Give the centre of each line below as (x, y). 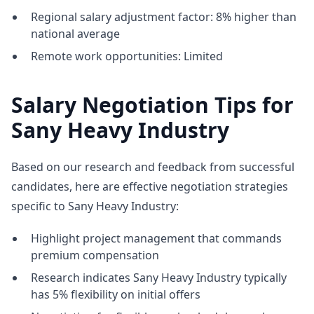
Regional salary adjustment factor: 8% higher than (164, 17)
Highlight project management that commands (156, 238)
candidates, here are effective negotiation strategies (150, 186)
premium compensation (95, 255)
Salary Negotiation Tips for (152, 105)
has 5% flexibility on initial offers (116, 294)
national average (75, 34)
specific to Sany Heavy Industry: (95, 206)
